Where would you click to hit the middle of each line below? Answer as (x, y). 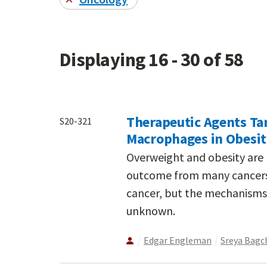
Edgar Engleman (178, 240)
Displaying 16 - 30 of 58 (152, 59)
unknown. (151, 211)
